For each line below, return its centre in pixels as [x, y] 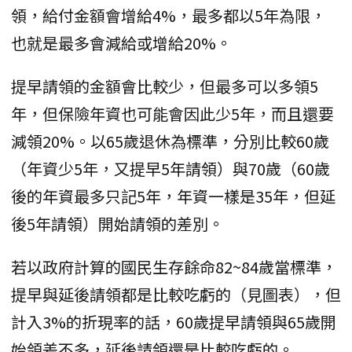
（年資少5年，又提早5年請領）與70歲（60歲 [170, 168]
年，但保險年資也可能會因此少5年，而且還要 [172, 113]
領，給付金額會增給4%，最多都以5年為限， [169, 15]
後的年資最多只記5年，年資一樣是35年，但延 [173, 196]
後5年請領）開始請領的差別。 [117, 223]
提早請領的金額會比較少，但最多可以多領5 [165, 86]
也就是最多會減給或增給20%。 [121, 42]
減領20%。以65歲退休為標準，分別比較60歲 [170, 141]
